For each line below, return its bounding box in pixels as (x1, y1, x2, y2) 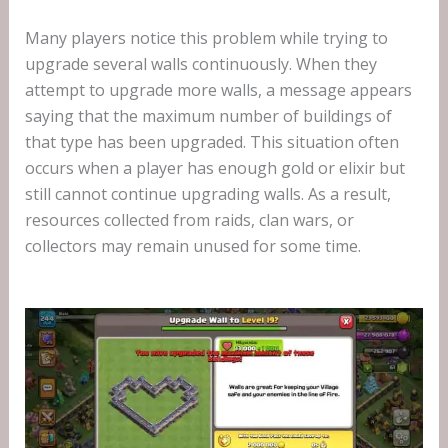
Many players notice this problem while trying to (24, 27, 388, 50)
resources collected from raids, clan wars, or (24, 209, 354, 232)
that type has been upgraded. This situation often (24, 131, 399, 154)
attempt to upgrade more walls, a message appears (24, 79, 412, 102)
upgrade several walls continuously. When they (24, 53, 377, 76)
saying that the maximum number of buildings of (24, 105, 392, 128)
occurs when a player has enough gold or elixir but (24, 157, 405, 180)
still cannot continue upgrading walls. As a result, (24, 183, 391, 206)
